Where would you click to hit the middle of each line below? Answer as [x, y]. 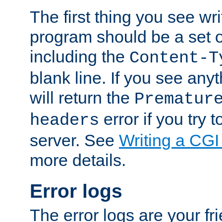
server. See [74, 140]
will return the [82, 97]
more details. [78, 160]
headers [64, 120]
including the [80, 56]
